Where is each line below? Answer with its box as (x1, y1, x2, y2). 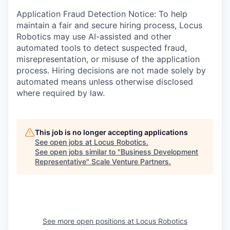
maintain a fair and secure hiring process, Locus (16, 20, 202, 30)
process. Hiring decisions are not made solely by (16, 65, 206, 75)
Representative (35, 157, 86, 166)
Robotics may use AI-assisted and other (16, 31, 171, 42)
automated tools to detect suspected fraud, (16, 43, 187, 53)
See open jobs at (35, 138, 94, 146)
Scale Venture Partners (91, 157, 169, 166)
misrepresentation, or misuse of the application (16, 54, 200, 64)
